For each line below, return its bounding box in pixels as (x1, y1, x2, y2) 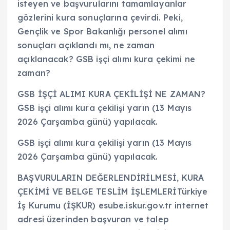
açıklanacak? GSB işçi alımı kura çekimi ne (17, 53, 195, 64)
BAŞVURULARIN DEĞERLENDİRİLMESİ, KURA (17, 172, 204, 183)
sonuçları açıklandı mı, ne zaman (17, 40, 155, 50)
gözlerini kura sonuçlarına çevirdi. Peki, (17, 12, 183, 23)
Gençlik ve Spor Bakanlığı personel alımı (17, 26, 187, 36)
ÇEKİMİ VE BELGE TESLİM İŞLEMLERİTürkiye (17, 186, 208, 197)
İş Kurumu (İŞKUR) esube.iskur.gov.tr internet (17, 200, 209, 211)
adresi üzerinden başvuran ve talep (17, 214, 169, 225)
